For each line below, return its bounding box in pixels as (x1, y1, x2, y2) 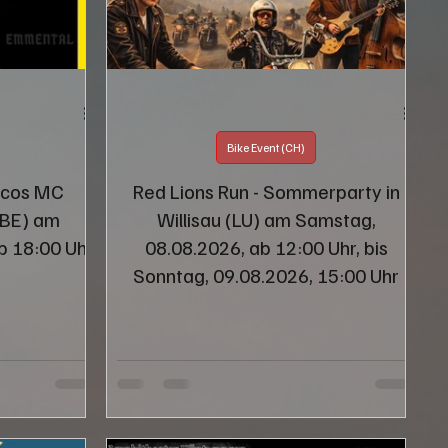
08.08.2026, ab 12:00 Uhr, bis (144, 233, 388, 260)
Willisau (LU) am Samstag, (156, 205, 376, 232)
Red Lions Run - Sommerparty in (132, 177, 400, 204)
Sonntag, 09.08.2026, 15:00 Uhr (133, 261, 400, 288)
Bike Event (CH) (227, 139, 306, 155)
